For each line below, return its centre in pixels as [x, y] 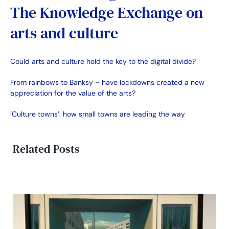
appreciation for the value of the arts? [73, 93]
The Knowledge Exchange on [107, 13]
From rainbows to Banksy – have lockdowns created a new [107, 83]
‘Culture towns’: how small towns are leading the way [98, 114]
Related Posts [46, 149]
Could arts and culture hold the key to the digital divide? [103, 62]
